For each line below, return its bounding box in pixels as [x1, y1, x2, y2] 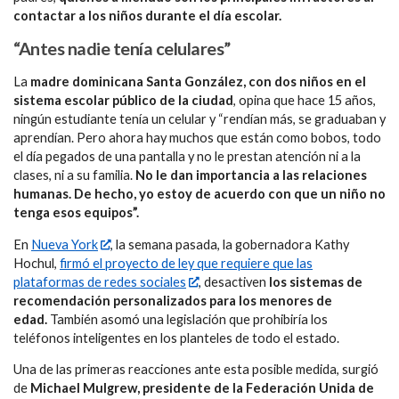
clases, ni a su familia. [13, 167, 135, 183]
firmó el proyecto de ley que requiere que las [60, 255, 313, 271]
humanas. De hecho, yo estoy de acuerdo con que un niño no [13, 186, 386, 202]
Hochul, [13, 255, 60, 271]
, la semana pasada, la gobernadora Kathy [110, 236, 350, 252]
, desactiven [199, 273, 267, 289]
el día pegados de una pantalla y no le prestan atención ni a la [13, 149, 361, 165]
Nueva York [31, 236, 98, 252]
